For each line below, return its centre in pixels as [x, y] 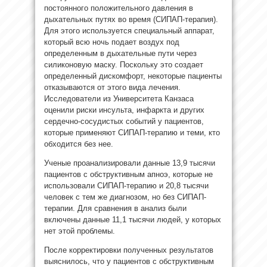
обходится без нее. [79, 144]
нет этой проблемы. [80, 231]
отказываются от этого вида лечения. [112, 87]
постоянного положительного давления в [119, 8]
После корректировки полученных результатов [129, 250]
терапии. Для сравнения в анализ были [115, 208]
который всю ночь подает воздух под [112, 42]
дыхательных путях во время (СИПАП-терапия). [131, 19]
